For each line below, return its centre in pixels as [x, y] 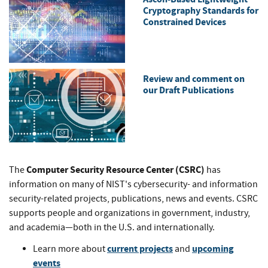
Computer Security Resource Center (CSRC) [115, 170]
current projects [140, 249]
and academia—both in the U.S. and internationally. [113, 228]
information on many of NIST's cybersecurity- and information [133, 185]
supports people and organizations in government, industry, [130, 213]
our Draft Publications [188, 90]
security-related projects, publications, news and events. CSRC [133, 199]
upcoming [213, 249]
